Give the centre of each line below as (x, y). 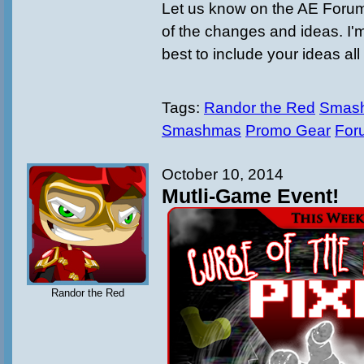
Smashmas (201, 130)
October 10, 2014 (223, 174)
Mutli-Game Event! (250, 196)
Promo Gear (288, 130)
